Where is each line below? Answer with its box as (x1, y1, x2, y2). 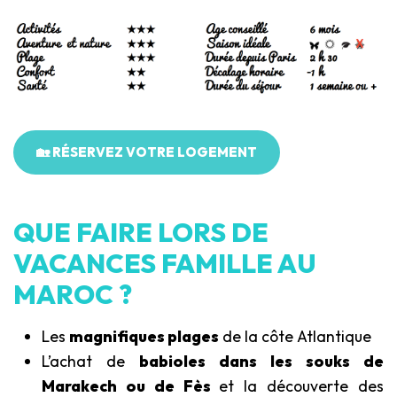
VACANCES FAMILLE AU (13, 246, 316, 281)
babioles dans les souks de (139, 351, 384, 372)
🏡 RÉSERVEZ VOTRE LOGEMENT (36, 144, 257, 161)
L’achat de (42, 351, 139, 372)
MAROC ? (13, 277, 132, 312)
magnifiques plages (69, 326, 219, 347)
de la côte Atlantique (219, 326, 371, 347)
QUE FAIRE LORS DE (13, 215, 269, 250)
